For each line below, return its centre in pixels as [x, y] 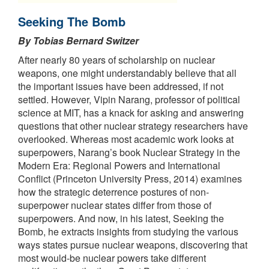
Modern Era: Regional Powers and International [119, 165]
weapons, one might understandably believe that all [127, 73]
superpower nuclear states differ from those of [115, 205]
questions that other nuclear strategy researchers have [133, 125]
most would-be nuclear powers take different [112, 258]
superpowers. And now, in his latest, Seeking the [121, 218]
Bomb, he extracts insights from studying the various [128, 231]
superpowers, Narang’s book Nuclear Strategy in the [129, 152]
